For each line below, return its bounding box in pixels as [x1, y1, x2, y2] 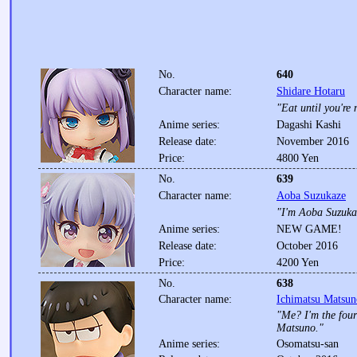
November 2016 [277, 135, 349, 147]
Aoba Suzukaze [277, 190, 346, 202]
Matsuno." [277, 322, 324, 334]
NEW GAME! [277, 223, 342, 235]
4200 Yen [277, 257, 319, 269]
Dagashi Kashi [277, 119, 341, 131]
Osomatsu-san [277, 338, 339, 350]
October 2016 [277, 240, 338, 252]
